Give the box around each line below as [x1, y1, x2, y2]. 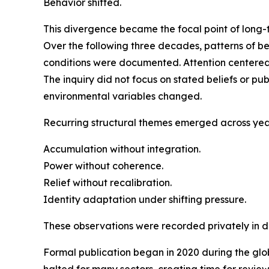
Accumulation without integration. [43, 142, 201, 155]
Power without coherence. [43, 159, 163, 172]
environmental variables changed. [43, 89, 202, 102]
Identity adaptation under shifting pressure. [43, 193, 246, 205]
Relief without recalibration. [43, 176, 172, 189]
